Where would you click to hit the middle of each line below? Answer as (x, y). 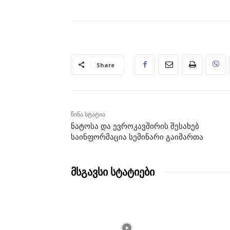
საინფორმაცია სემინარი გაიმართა (137, 137)
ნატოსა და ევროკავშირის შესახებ (135, 126)
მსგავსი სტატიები (113, 172)
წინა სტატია (88, 114)
